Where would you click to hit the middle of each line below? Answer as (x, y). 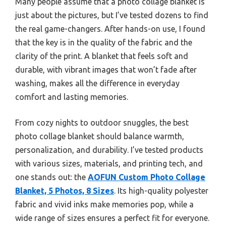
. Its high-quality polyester (161, 191)
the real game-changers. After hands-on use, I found (110, 29)
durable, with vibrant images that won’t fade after (106, 70)
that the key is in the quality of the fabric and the (104, 43)
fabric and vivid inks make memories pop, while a (104, 205)
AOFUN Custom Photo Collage (147, 177)
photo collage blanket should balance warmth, (100, 136)
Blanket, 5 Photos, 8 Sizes (65, 191)
